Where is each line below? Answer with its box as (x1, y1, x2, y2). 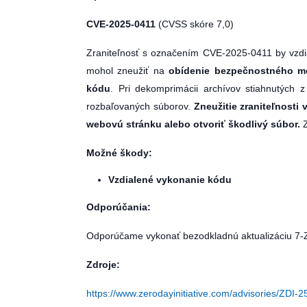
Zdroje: (86, 259, 120, 270)
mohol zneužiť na (86, 65, 169, 76)
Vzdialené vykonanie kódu (108, 174, 232, 185)
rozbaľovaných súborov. (86, 101, 194, 112)
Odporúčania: (86, 201, 151, 212)
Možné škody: (86, 147, 152, 158)
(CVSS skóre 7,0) (158, 19, 234, 29)
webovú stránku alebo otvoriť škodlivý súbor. (86, 119, 300, 130)
